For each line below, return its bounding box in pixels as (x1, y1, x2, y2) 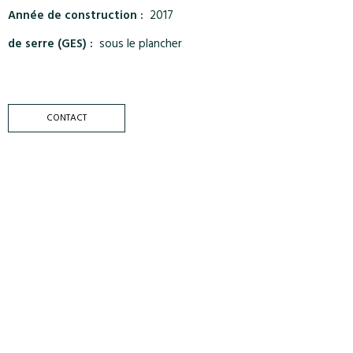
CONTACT (46, 110, 87, 128)
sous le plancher (99, 34, 182, 57)
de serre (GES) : (8, 34, 93, 57)
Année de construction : (8, 6, 143, 28)
